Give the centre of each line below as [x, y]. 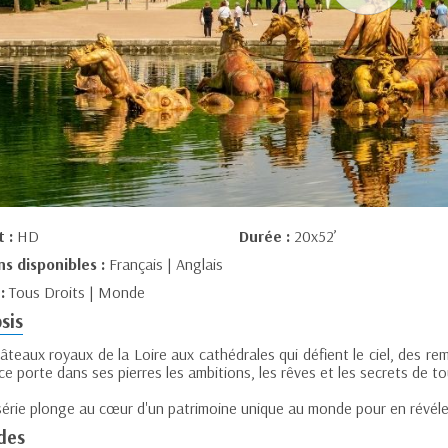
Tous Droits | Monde [77, 292]
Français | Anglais [166, 264]
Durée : [266, 236]
